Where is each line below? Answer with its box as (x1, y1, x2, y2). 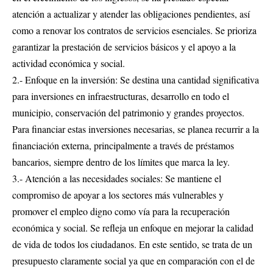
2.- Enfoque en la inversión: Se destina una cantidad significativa (12, 73, 259, 86)
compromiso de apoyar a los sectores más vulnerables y (12, 188, 224, 201)
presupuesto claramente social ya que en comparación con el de (12, 253, 255, 267)
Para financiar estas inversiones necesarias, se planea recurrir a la (12, 122, 259, 135)
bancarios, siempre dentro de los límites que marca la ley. (12, 155, 230, 168)
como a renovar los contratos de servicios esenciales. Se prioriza (12, 23, 257, 37)
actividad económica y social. (12, 56, 125, 69)
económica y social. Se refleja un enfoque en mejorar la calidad (12, 221, 253, 234)
